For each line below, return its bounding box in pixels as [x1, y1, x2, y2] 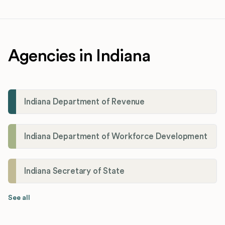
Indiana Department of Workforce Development [24, 132, 207, 141]
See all [8, 194, 30, 201]
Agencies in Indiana [8, 47, 150, 64]
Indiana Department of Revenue [24, 97, 145, 106]
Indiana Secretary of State [24, 166, 125, 175]
